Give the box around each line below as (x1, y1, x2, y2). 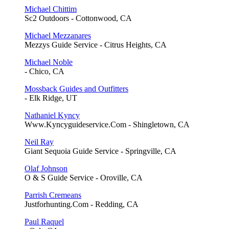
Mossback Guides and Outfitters (25, 84, 128, 93)
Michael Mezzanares (25, 31, 91, 40)
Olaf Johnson (25, 164, 67, 173)
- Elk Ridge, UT (25, 93, 77, 102)
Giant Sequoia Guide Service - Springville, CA (25, 146, 176, 155)
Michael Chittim (25, 4, 77, 13)
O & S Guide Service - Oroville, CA (25, 173, 143, 182)
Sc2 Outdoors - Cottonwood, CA (25, 13, 132, 22)
